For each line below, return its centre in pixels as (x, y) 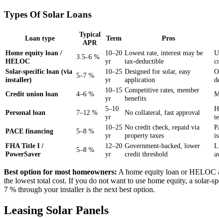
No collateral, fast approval (162, 113)
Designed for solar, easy (158, 72)
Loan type (40, 38)
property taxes (144, 136)
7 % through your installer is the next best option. (79, 190)
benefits (135, 99)
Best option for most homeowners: (60, 172)
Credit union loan (32, 94)
